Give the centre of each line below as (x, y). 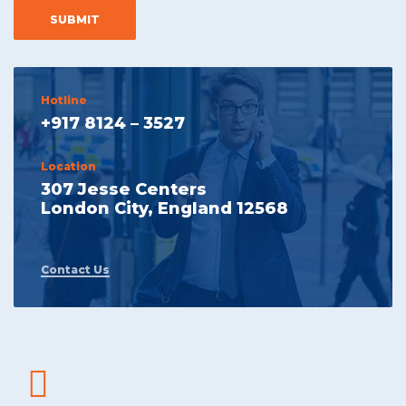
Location (68, 166)
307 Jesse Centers (124, 189)
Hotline (64, 100)
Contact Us (75, 269)
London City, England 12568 (164, 208)
